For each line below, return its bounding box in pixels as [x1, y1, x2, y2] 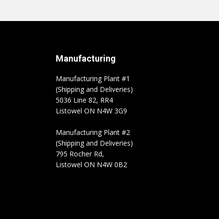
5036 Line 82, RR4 [55, 95, 115, 105]
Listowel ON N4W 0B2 [55, 160, 127, 169]
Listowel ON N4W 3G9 [55, 106, 127, 115]
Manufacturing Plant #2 [55, 128, 130, 137]
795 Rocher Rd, [55, 149, 106, 158]
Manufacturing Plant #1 [55, 74, 130, 83]
